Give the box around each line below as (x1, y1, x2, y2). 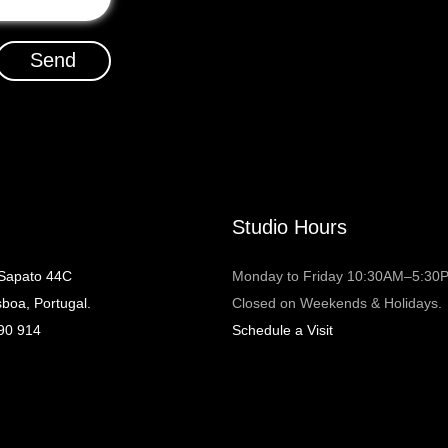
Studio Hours (232, 216, 347, 238)
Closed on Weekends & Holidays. (232, 295, 442, 311)
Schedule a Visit (232, 322, 333, 338)
